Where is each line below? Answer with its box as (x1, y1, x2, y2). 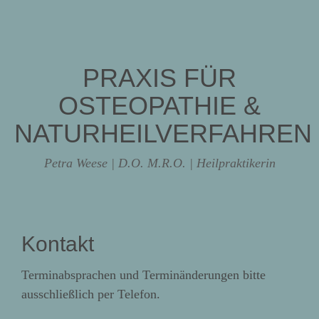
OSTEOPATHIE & (58, 90, 261, 120)
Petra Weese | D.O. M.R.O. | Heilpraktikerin (43, 156, 276, 170)
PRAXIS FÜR (83, 63, 236, 93)
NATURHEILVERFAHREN (14, 118, 312, 148)
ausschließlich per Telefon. (21, 286, 160, 301)
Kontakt (21, 232, 94, 256)
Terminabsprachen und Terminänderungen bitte (21, 267, 266, 282)
